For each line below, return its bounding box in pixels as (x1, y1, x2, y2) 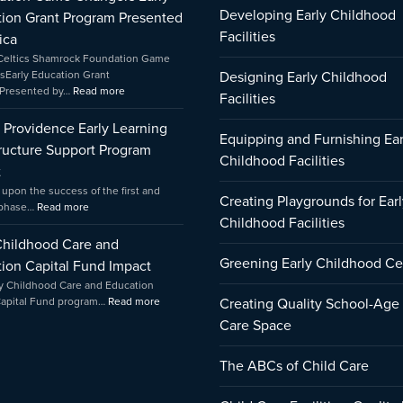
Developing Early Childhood (219, 4, 396, 25)
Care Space (219, 315, 291, 336)
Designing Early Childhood (219, 67, 387, 87)
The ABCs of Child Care (219, 355, 369, 376)
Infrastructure (88, 9, 153, 25)
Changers (124, 9, 171, 25)
